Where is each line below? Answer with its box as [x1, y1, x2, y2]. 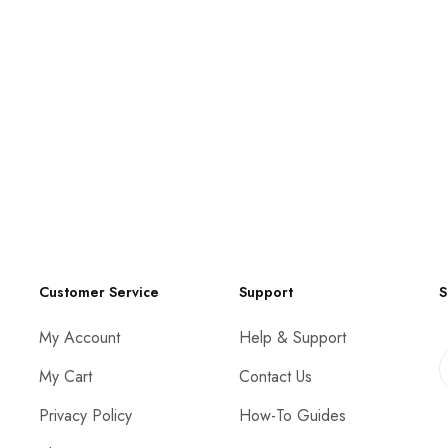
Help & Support [238, 325, 346, 349]
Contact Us [238, 364, 312, 388]
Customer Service [38, 281, 159, 302]
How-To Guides [238, 403, 346, 427]
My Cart [38, 364, 92, 388]
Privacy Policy [38, 403, 132, 427]
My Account [38, 325, 120, 349]
